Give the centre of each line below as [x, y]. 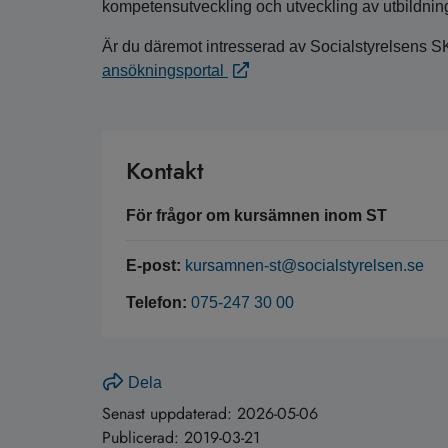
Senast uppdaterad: [169, 414]
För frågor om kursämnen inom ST [256, 216]
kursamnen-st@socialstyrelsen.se [304, 266]
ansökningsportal [165, 71]
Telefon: [156, 303]
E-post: [153, 266]
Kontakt [165, 171]
